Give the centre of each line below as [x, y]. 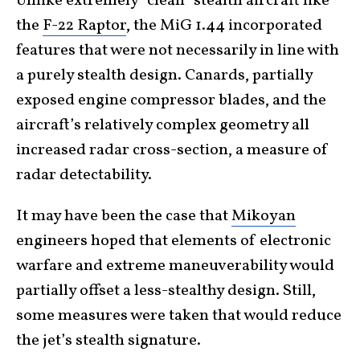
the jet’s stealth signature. [108, 341]
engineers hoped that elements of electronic [174, 241]
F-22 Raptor [84, 26]
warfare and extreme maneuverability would [175, 266]
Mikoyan [264, 217]
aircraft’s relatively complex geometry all [163, 126]
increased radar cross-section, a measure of [172, 151]
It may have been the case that [124, 217]
